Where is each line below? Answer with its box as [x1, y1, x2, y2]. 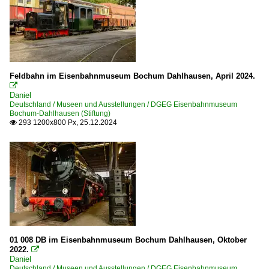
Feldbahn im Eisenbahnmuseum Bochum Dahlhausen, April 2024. [10, 71, 255, 80]
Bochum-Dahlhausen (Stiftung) [10, 109, 110, 118]
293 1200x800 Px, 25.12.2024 [17, 118, 117, 127]
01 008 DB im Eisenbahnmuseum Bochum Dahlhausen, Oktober [10, 235, 247, 244]
